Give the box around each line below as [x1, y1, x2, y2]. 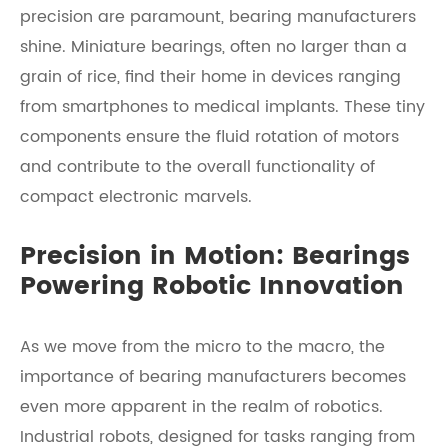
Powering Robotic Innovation [20, 266, 404, 307]
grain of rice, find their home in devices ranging [20, 64, 401, 90]
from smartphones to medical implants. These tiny [20, 94, 425, 120]
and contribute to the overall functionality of [20, 154, 375, 180]
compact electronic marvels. [20, 184, 252, 210]
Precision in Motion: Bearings [20, 236, 410, 277]
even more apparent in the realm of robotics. [20, 394, 383, 420]
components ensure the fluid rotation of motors [20, 124, 399, 150]
